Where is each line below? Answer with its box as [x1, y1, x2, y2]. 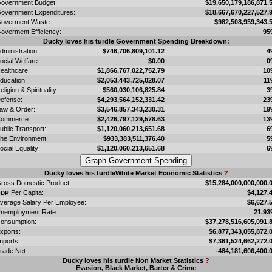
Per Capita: [9, 188, 44, 196]
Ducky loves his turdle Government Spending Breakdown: [42, 37, 229, 45]
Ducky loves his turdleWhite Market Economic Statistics [44, 169, 224, 177]
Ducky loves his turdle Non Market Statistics [63, 256, 205, 264]
